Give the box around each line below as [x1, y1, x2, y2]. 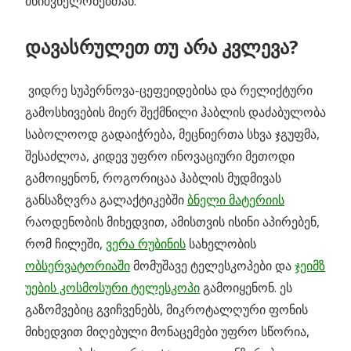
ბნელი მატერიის [187, 190, 284, 208]
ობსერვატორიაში [25, 256, 130, 274]
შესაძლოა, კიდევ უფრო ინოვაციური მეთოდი [25, 147, 295, 165]
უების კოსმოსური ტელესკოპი [25, 278, 200, 296]
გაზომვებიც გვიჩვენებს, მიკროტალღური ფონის [25, 300, 308, 318]
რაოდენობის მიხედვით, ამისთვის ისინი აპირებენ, [25, 212, 320, 230]
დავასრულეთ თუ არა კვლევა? [25, 33, 299, 60]
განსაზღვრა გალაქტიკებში [25, 190, 187, 208]
